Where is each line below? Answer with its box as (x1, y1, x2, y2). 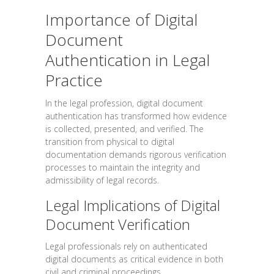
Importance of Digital (45, 8, 198, 31)
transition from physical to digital (45, 135, 174, 147)
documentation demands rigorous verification (45, 148, 226, 160)
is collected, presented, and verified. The (45, 122, 204, 135)
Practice (45, 68, 103, 91)
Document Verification (45, 213, 190, 234)
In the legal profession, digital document (45, 97, 203, 109)
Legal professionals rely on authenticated (45, 240, 207, 252)
